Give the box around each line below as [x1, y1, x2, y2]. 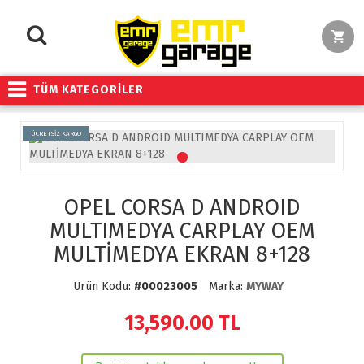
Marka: [208, 279, 246, 293]
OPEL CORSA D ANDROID [64, 194, 300, 220]
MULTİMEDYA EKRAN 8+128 [54, 241, 310, 267]
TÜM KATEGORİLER [33, 83, 144, 97]
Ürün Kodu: [72, 279, 134, 293]
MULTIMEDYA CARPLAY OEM [49, 218, 315, 244]
